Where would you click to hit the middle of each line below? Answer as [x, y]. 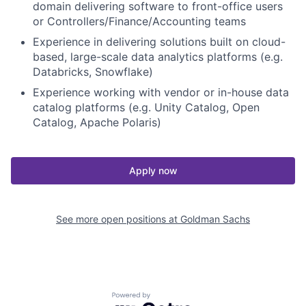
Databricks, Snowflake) [93, 71]
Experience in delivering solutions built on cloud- [159, 41]
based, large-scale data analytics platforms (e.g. [158, 56]
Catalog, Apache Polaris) [97, 122]
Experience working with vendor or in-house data [161, 92]
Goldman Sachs [215, 219]
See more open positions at [118, 219]
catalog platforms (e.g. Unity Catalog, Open [146, 107]
